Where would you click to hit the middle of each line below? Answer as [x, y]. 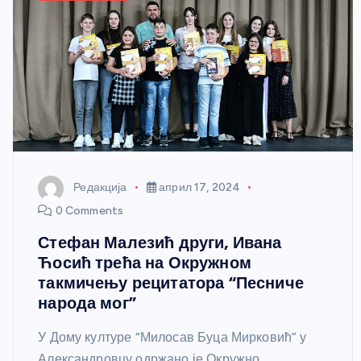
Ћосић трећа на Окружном [145, 262]
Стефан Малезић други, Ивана [160, 242]
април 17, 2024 [199, 188]
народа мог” [87, 303]
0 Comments [88, 210]
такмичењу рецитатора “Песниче [171, 282]
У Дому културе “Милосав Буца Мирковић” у [172, 337]
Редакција [100, 188]
